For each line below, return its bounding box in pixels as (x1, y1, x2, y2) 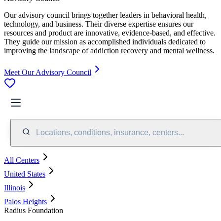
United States (4, 169, 45, 178)
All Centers (4, 155, 39, 164)
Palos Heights (4, 197, 47, 206)
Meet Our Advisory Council (4, 68, 91, 76)
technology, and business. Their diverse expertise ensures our (4, 19, 193, 28)
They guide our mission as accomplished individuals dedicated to (4, 37, 206, 46)
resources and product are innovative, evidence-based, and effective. (4, 28, 216, 37)
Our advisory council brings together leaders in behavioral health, (4, 10, 207, 19)
